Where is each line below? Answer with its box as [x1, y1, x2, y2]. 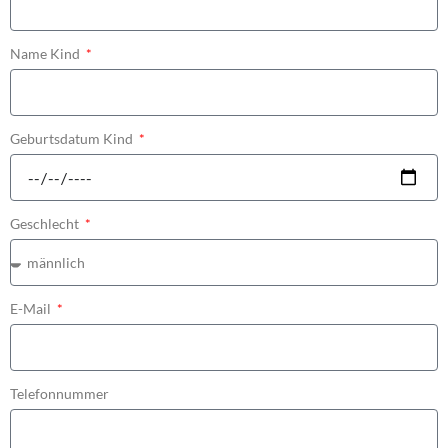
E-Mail [10, 300, 54, 318]
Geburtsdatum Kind [10, 130, 136, 148]
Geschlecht [10, 215, 82, 233]
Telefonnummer [10, 385, 109, 403]
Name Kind [10, 45, 83, 63]
